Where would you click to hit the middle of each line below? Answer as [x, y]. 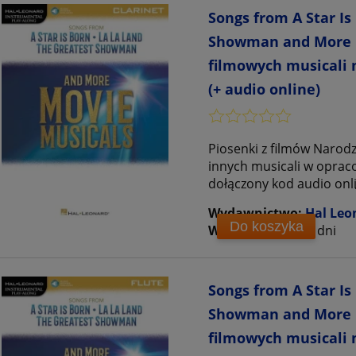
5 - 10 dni [309, 231]
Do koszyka [266, 226]
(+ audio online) [264, 89]
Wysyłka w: [244, 231]
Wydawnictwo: [257, 213]
